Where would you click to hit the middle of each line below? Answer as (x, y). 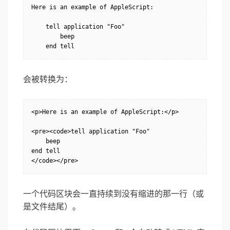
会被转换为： (48, 80)
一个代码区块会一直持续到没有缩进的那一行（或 (113, 194)
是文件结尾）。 (52, 207)
